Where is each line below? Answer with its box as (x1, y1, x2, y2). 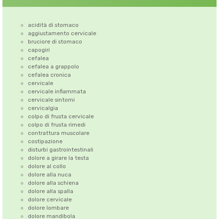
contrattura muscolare (27, 129, 89, 136)
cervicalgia (27, 104, 58, 111)
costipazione (27, 137, 63, 145)
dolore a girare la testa (27, 154, 89, 161)
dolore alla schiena (27, 179, 79, 186)
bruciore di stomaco (27, 38, 82, 45)
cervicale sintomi (27, 96, 75, 103)
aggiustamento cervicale (27, 29, 96, 37)
